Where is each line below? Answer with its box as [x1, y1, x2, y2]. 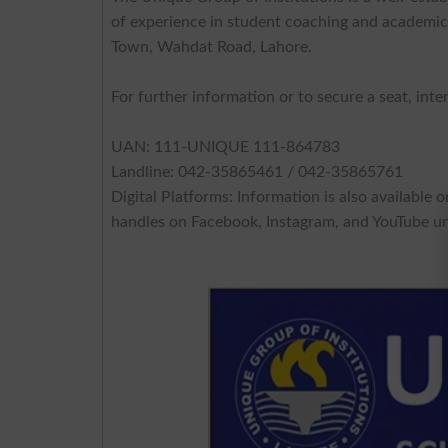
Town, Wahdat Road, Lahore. [111, 38, 313, 55]
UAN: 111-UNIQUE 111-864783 [111, 138, 341, 155]
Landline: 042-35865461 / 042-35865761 [111, 163, 404, 180]
